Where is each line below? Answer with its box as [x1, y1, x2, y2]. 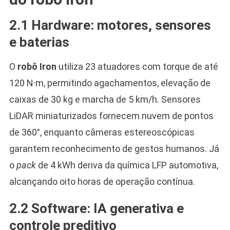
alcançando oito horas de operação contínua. [9, 176, 195, 187]
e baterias [9, 34, 69, 50]
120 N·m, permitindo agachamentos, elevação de [9, 77, 210, 88]
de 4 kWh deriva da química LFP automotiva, [35, 159, 218, 170]
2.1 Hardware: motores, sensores [9, 17, 211, 33]
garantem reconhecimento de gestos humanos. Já [9, 143, 219, 154]
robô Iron [17, 61, 56, 72]
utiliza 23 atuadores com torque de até [56, 61, 218, 72]
